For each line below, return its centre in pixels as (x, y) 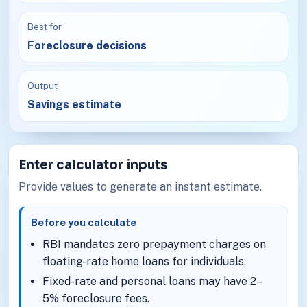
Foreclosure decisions (87, 46)
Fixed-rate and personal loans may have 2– (153, 281)
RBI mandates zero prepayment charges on (155, 244)
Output (43, 86)
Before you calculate (83, 222)
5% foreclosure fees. (96, 298)
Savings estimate (75, 105)
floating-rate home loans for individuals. (145, 261)
